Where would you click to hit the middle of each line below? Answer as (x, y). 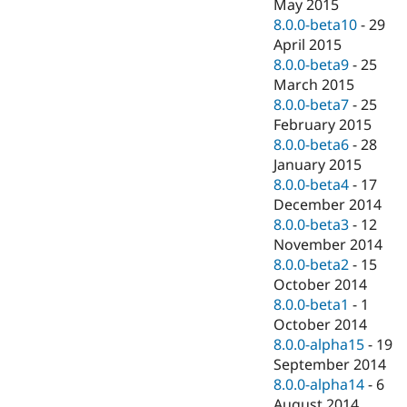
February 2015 (323, 125)
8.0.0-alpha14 (319, 385)
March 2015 (314, 85)
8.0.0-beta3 (312, 225)
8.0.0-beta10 (316, 25)
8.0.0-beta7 (312, 105)
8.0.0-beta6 (312, 145)
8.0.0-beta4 (312, 185)
